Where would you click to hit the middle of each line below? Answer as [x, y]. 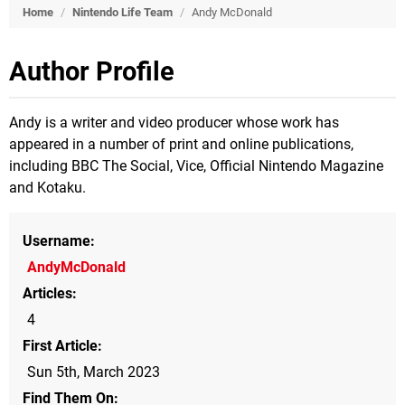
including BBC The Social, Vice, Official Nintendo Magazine [196, 166]
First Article [60, 346]
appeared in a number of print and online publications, [181, 144]
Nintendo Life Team [122, 12]
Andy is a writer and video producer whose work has [174, 122]
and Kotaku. [47, 188]
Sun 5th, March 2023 [94, 372]
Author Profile [92, 71]
